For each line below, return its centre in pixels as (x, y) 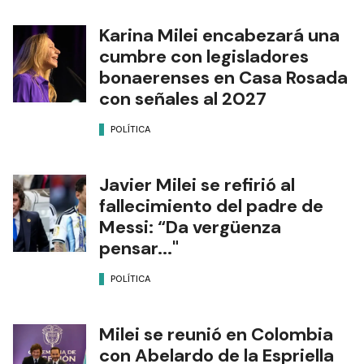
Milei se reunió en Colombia (216, 335)
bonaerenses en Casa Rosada (223, 78)
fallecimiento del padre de (211, 206)
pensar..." (139, 249)
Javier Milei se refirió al (197, 185)
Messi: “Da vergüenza (190, 227)
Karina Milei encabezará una (219, 36)
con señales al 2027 (183, 99)
